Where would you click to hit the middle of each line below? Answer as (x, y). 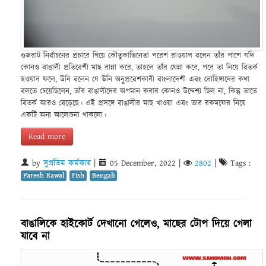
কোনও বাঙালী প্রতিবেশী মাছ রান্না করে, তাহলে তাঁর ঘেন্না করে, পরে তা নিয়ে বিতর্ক (139, 68)
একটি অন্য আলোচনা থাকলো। (64, 116)
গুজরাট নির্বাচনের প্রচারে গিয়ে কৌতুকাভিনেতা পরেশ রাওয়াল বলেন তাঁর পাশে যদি (137, 56)
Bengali (103, 176)
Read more (47, 137)
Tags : (239, 164)
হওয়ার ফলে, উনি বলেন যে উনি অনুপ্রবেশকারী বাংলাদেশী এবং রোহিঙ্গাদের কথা (135, 80)
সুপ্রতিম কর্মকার (67, 164)
